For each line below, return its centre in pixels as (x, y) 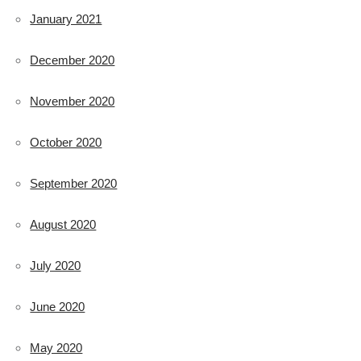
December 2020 (73, 60)
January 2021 (66, 19)
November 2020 (73, 101)
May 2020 (56, 347)
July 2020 (56, 265)
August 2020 (63, 224)
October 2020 (66, 142)
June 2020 (58, 306)
